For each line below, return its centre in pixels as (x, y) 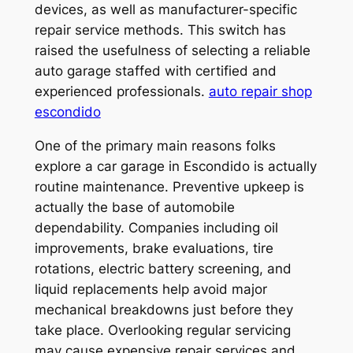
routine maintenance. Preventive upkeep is (169, 186)
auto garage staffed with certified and (155, 71)
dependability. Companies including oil (156, 227)
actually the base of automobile (134, 207)
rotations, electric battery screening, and (163, 268)
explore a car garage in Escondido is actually (175, 166)
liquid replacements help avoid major (150, 289)
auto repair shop (260, 91)
